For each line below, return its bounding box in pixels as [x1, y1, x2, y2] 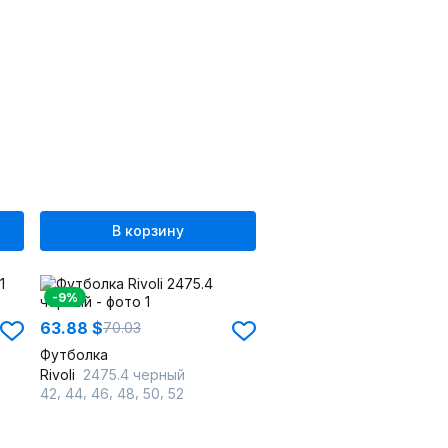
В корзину [112, 222, 184, 239]
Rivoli [40, 366, 79, 383]
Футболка [40, 346, 108, 363]
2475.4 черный [83, 366, 185, 383]
